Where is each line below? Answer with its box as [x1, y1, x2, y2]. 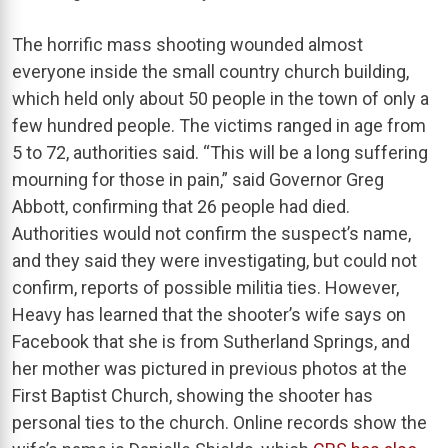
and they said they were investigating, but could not [12, 249, 417, 271]
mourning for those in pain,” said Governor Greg [12, 168, 384, 190]
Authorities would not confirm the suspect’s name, [12, 222, 411, 244]
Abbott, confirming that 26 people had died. [12, 195, 350, 217]
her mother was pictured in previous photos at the [12, 357, 407, 379]
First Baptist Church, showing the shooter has [12, 384, 373, 406]
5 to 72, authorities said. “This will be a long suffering [12, 141, 428, 163]
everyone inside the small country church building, [12, 60, 409, 82]
